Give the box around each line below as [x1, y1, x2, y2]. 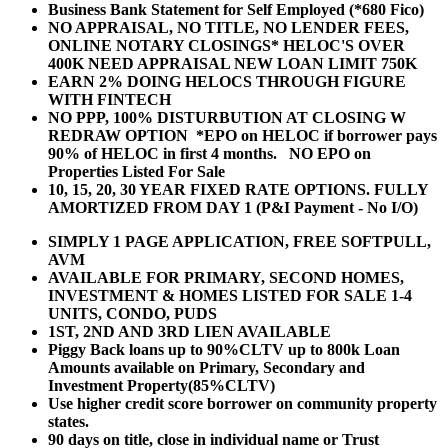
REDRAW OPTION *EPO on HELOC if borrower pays [48, 127, 437, 145]
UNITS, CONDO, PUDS [48, 305, 217, 323]
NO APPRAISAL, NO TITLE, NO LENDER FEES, [48, 19, 409, 37]
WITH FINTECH [48, 91, 175, 109]
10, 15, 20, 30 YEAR [48, 181, 190, 199]
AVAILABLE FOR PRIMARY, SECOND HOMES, [48, 269, 404, 287]
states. [48, 413, 97, 431]
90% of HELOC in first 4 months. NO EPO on [48, 145, 371, 163]
